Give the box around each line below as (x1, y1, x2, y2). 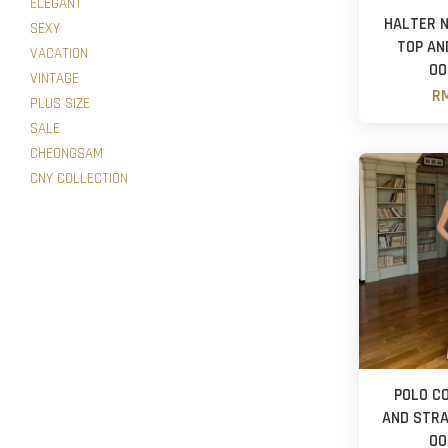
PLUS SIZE (30, 93, 90, 113)
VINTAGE (30, 68, 79, 88)
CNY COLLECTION (30, 168, 128, 188)
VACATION (30, 43, 88, 63)
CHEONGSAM (30, 143, 103, 163)
